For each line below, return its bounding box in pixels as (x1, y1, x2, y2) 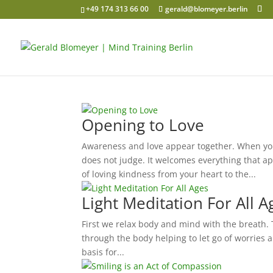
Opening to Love (82, 114, 205, 136)
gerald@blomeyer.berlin (165, 4, 248, 14)
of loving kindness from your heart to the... (82, 168, 257, 180)
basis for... (82, 246, 125, 258)
